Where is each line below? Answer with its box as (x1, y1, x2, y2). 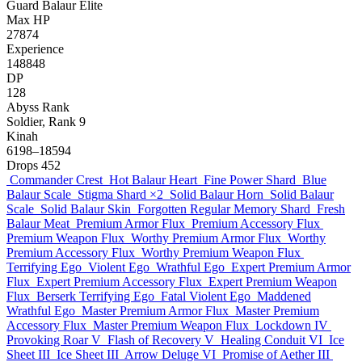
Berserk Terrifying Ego (36, 289, 154, 303)
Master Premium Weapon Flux (93, 318, 249, 332)
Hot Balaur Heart (109, 173, 197, 187)
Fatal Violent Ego (161, 289, 250, 303)
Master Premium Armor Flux (82, 304, 229, 318)
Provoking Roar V (6, 333, 101, 347)
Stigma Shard (78, 187, 146, 201)
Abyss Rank (6, 100, 69, 114)
